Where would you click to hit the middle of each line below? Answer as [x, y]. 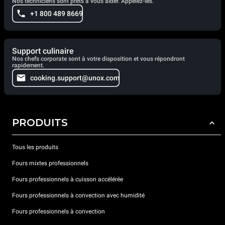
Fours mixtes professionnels [50, 163]
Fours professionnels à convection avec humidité [78, 195]
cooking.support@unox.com [75, 78]
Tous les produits [35, 147]
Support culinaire [43, 51]
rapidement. [28, 65]
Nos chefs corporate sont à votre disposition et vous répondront [98, 59]
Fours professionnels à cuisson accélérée [68, 179]
